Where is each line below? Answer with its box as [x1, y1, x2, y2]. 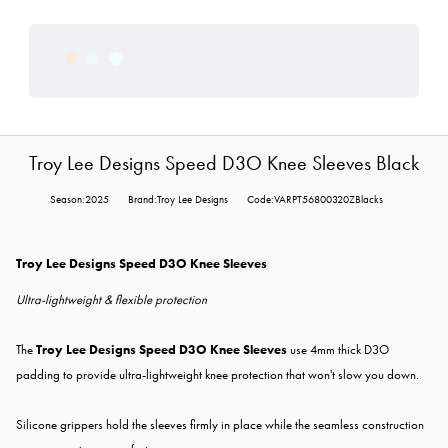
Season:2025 [49, 193, 109, 207]
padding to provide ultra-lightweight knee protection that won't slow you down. [16, 366, 419, 384]
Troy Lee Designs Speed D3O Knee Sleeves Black [29, 151, 419, 177]
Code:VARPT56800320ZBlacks [246, 193, 383, 207]
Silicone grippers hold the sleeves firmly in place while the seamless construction [16, 416, 424, 434]
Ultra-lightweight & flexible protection [16, 291, 207, 309]
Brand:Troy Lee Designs [127, 193, 228, 207]
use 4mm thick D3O [287, 341, 389, 359]
